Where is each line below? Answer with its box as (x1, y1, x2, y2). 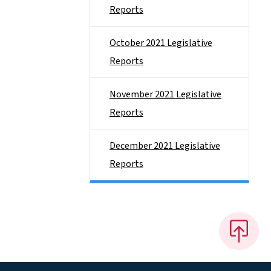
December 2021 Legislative (109, 139, 220, 152)
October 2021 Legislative (109, 36, 212, 50)
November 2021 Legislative (109, 88, 221, 101)
